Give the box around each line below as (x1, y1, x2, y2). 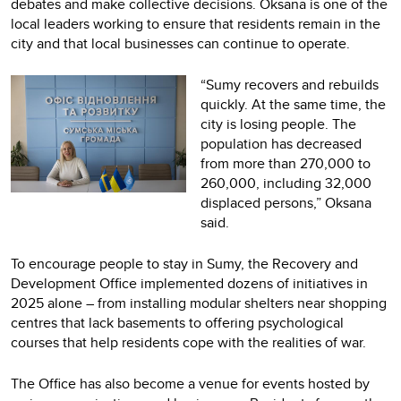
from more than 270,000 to (200, 152, 371, 174)
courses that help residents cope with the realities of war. (11, 331, 366, 353)
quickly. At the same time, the (200, 93, 386, 115)
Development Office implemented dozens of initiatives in (11, 272, 368, 294)
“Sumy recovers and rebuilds (200, 73, 379, 95)
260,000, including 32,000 (200, 172, 371, 193)
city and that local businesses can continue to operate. (11, 32, 350, 54)
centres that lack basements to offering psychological (11, 311, 344, 333)
